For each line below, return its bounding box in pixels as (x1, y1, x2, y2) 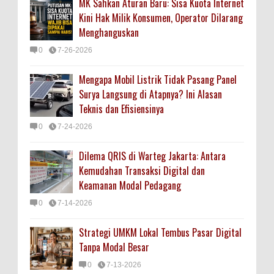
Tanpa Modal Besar (79, 240, 149, 255)
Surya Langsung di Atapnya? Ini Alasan (79, 87, 222, 102)
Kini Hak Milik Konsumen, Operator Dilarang (79, 10, 243, 26)
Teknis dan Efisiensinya (79, 102, 164, 117)
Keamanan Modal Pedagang (79, 178, 181, 193)
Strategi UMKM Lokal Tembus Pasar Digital (79, 225, 242, 240)
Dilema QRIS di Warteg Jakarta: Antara (79, 149, 226, 164)
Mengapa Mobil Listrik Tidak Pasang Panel (79, 72, 237, 87)
